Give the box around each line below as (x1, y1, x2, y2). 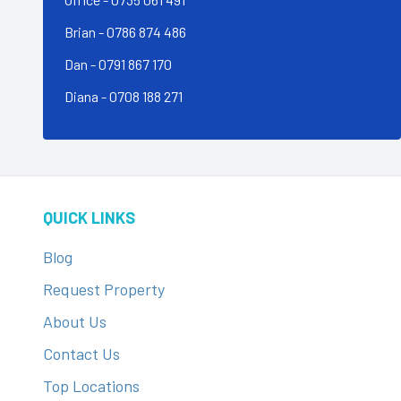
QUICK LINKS (43, 208, 135, 227)
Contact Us (43, 344, 120, 363)
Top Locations (43, 376, 140, 396)
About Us (43, 311, 107, 331)
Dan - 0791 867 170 (64, 55, 172, 73)
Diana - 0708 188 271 (64, 88, 183, 105)
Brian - (64, 23, 107, 40)
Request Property (43, 279, 165, 299)
